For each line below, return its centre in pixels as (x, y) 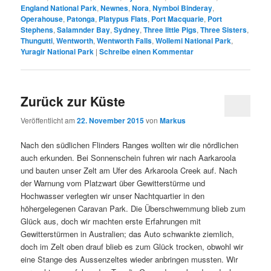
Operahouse (42, 19)
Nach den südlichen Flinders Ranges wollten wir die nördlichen (130, 145)
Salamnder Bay (84, 30)
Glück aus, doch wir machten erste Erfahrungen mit (111, 221)
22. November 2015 (111, 120)
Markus (173, 120)
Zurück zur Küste (73, 101)
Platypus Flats (123, 19)
